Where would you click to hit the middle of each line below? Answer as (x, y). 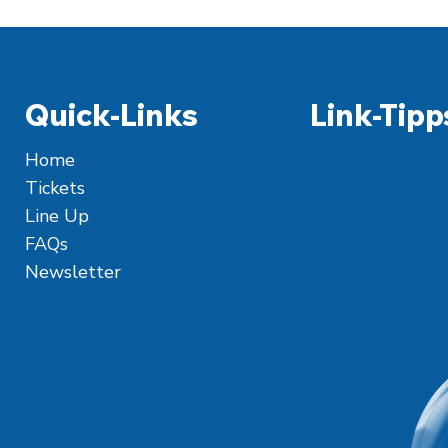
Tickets (55, 187)
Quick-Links (111, 114)
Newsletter (73, 271)
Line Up (56, 215)
